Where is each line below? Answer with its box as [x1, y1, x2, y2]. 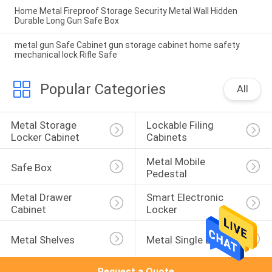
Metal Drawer [10, 191, 75, 204]
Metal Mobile [146, 155, 208, 168]
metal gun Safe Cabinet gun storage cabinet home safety [14, 40, 240, 50]
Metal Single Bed [146, 233, 223, 246]
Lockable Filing [146, 118, 216, 131]
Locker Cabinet [10, 131, 80, 143]
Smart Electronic [146, 191, 226, 204]
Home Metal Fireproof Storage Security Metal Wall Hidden [14, 5, 237, 16]
